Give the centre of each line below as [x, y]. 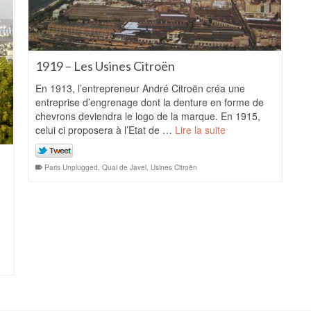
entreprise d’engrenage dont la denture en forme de [150, 102]
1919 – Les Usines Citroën [105, 66]
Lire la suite [200, 130]
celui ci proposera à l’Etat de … [105, 130]
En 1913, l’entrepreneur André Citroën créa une [140, 88]
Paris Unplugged [71, 167]
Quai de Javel [124, 167]
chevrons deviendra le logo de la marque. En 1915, [148, 116]
